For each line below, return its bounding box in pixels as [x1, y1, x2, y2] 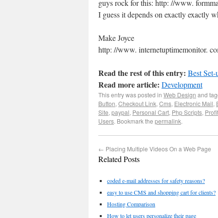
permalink [155, 117, 181, 125]
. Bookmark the [114, 117, 155, 125]
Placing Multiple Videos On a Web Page [104, 145, 211, 153]
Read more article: [98, 79, 160, 90]
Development [162, 79, 202, 90]
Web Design [163, 91, 196, 99]
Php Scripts [172, 108, 202, 116]
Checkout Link [118, 99, 156, 108]
